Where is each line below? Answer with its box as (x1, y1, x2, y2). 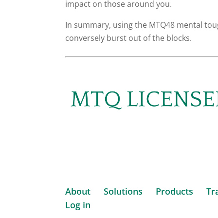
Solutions (104, 185, 143, 198)
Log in (65, 199, 91, 211)
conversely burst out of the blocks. (65, 33, 192, 44)
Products (156, 185, 194, 198)
